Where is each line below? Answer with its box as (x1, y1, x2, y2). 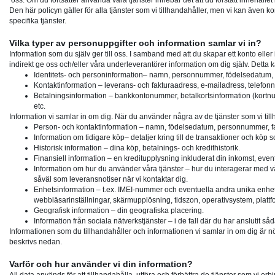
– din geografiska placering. (109, 206, 204, 215)
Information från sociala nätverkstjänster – (34, 217, 172, 226)
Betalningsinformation (34, 91, 107, 101)
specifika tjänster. (9, 17, 66, 26)
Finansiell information (34, 154, 106, 163)
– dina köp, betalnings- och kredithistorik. (102, 144, 240, 153)
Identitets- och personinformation (34, 71, 143, 80)
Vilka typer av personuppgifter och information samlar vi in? (9, 38, 261, 48)
